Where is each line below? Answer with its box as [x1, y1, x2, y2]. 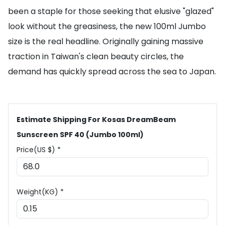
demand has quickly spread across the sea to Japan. [8, 66, 216, 77]
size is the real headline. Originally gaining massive [8, 36, 203, 47]
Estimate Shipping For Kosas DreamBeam [17, 115, 176, 125]
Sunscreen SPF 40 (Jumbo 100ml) [17, 130, 144, 140]
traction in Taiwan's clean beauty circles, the [8, 51, 184, 62]
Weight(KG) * [17, 187, 64, 197]
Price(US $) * [17, 145, 61, 155]
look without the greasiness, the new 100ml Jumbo [8, 21, 206, 32]
